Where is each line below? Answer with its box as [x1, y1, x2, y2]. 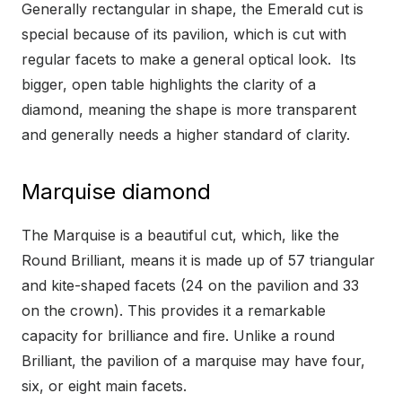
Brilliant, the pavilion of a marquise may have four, [22, 352, 365, 371]
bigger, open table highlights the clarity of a [22, 75, 316, 94]
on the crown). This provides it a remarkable [22, 301, 326, 320]
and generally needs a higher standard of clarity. [22, 126, 350, 144]
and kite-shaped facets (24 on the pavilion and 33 [22, 276, 359, 295]
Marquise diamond [22, 179, 211, 205]
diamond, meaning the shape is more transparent [22, 100, 356, 119]
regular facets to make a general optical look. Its [22, 50, 356, 69]
